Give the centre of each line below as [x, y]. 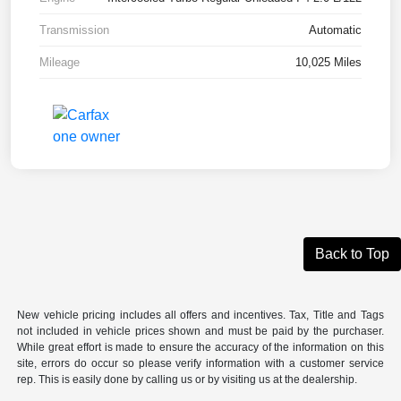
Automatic [335, 30]
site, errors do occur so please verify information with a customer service [200, 363]
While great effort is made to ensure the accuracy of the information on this [200, 347]
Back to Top [352, 253]
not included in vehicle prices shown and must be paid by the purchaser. [200, 331]
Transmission [74, 30]
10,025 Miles [328, 62]
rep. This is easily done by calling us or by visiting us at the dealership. [188, 379]
